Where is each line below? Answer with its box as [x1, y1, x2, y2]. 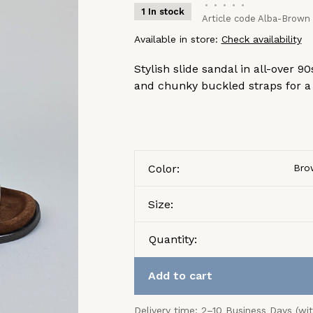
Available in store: [133, 34, 221, 45]
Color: [147, 162, 180, 175]
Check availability [221, 34, 302, 45]
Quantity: [148, 233, 197, 246]
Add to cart [147, 269, 212, 282]
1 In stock [140, 6, 184, 17]
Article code [201, 13, 256, 24]
